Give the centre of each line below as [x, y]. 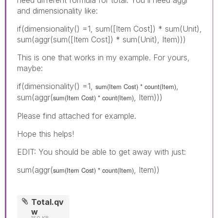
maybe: [30, 68]
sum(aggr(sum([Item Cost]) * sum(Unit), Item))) [101, 39]
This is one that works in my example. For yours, [103, 57]
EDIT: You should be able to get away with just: [101, 152]
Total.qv [48, 202]
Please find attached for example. [77, 116]
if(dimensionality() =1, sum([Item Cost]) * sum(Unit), [109, 28]
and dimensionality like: [57, 10]
